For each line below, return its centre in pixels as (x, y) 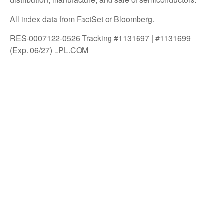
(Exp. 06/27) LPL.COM (49, 50)
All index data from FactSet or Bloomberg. (82, 19)
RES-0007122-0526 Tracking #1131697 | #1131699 (100, 38)
